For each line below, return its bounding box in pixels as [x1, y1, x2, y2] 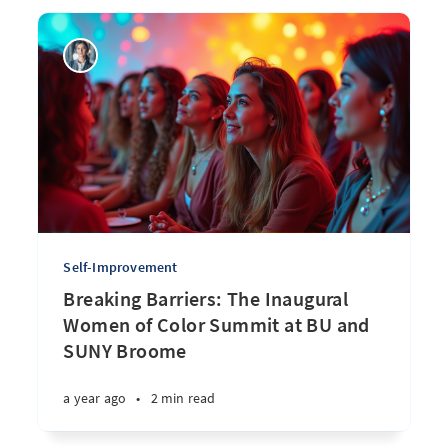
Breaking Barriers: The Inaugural [63, 286, 349, 311]
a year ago [63, 389, 127, 407]
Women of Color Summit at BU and [63, 312, 370, 337]
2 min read [150, 389, 216, 407]
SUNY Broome [63, 338, 187, 363]
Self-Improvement [63, 258, 178, 276]
